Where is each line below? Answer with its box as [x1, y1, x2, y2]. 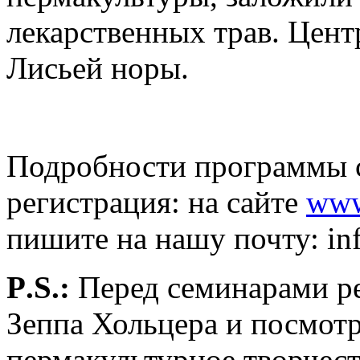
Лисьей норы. [6, 50, 189, 85]
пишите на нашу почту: [6, 220, 327, 256]
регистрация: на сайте [6, 184, 306, 219]
